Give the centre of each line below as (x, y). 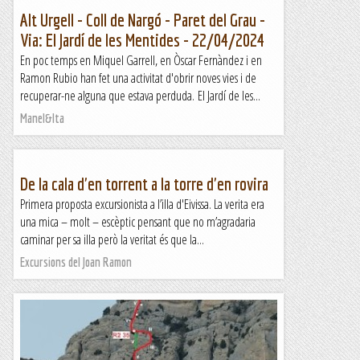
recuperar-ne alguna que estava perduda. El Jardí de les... (140, 96)
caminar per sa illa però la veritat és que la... (112, 239)
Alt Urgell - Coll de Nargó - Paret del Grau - (143, 20)
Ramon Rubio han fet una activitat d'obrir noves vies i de (138, 78)
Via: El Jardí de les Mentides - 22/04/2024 (142, 40)
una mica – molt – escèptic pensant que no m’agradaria (138, 222)
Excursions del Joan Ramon (76, 262)
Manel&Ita (42, 118)
